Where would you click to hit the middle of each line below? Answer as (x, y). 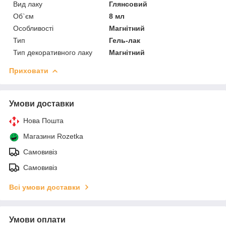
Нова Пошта (43, 120)
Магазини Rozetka (53, 136)
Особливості (33, 28)
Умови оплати (37, 219)
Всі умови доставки (45, 187)
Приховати (29, 70)
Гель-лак (125, 40)
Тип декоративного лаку (53, 52)
